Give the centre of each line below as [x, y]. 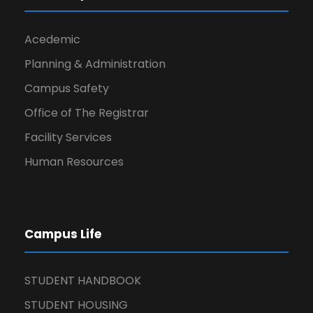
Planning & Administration [95, 64]
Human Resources [74, 162]
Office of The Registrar [87, 113]
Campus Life [63, 234]
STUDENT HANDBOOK [83, 281]
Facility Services [68, 137]
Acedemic [52, 39]
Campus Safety [67, 88]
